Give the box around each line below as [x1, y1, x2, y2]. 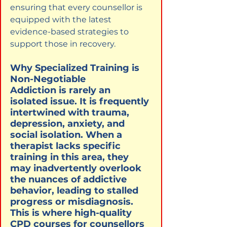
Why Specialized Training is [10, 62, 142, 73]
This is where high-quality [10, 207, 134, 218]
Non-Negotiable [10, 73, 86, 85]
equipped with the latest [10, 14, 113, 24]
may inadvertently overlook [10, 162, 144, 174]
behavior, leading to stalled [10, 184, 141, 196]
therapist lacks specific [10, 140, 123, 152]
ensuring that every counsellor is [10, 2, 144, 12]
